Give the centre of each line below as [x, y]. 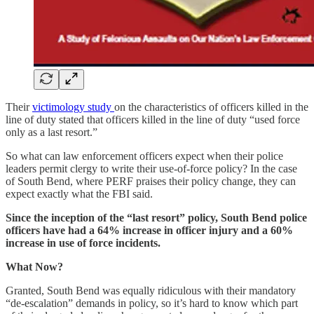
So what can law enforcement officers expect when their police [144, 156]
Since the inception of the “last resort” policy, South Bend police [156, 217]
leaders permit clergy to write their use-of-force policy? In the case [151, 168]
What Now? [34, 266]
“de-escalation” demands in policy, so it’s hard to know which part [152, 303]
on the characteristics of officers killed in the [211, 107]
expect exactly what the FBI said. [79, 193]
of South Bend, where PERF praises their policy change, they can [151, 181]
